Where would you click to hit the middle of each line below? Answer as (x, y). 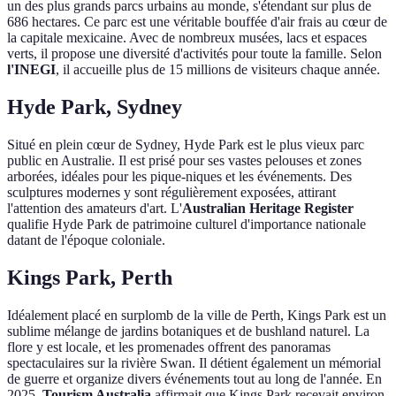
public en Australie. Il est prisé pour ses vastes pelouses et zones (184, 160)
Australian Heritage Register (268, 208)
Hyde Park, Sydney (95, 107)
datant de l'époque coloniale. (86, 240)
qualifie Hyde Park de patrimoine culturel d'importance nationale (187, 224)
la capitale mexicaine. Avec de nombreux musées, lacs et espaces (187, 38)
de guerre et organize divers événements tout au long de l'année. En (194, 378)
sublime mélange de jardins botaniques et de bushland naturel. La (188, 331)
